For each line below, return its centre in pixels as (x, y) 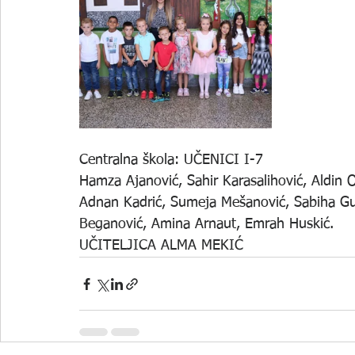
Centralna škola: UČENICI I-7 (171, 160)
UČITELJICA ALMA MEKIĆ (161, 246)
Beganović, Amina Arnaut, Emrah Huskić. (206, 224)
